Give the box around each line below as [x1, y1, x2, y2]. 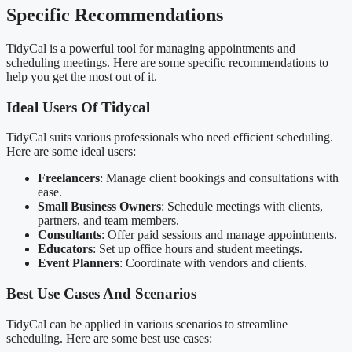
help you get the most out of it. [6, 69, 157, 83]
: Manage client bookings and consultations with [100, 171, 339, 185]
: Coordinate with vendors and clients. [119, 256, 307, 270]
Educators [38, 242, 93, 256]
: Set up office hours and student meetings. [93, 242, 302, 256]
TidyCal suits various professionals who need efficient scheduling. [6, 130, 333, 145]
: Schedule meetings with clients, [161, 200, 323, 214]
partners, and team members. [38, 214, 179, 228]
